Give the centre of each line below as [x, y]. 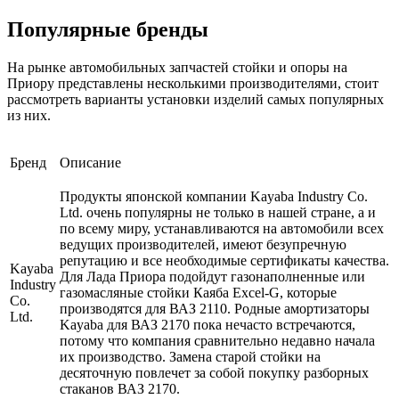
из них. [29, 115]
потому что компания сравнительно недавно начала [217, 340]
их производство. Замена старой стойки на [190, 356]
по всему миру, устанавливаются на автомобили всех [222, 228]
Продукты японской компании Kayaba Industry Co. [214, 196]
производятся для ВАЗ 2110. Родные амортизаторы [215, 308]
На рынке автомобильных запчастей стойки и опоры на [177, 67]
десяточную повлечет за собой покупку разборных [214, 372]
